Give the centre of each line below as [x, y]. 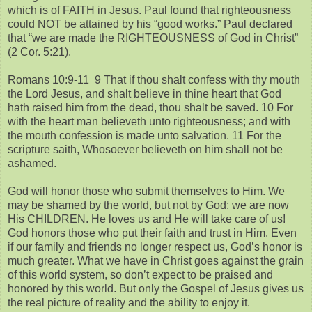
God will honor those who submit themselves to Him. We [146, 191]
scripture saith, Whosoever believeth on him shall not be [145, 149]
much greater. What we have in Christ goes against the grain [156, 260]
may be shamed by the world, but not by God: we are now [148, 205]
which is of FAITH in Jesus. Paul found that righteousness [149, 10]
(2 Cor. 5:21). [39, 52]
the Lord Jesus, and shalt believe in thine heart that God [145, 93]
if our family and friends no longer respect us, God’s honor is [155, 247]
